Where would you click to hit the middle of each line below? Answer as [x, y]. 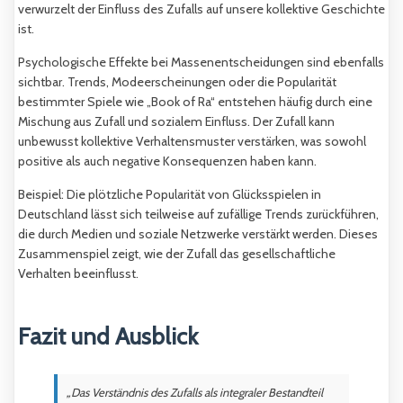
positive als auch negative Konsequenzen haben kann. [167, 161]
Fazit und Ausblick [108, 337]
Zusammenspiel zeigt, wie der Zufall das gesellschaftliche [177, 254]
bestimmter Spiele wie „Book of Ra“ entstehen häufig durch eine [195, 102]
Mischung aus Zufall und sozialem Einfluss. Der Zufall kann [176, 122]
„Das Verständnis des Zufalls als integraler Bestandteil [195, 392]
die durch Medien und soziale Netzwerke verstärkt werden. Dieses [198, 234]
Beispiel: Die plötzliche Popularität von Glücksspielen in [170, 195]
